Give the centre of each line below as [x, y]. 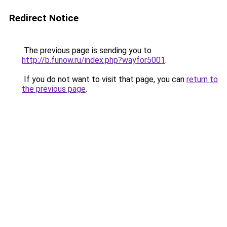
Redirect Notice [44, 18]
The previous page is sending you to [87, 50]
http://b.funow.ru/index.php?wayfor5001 [93, 60]
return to [202, 79]
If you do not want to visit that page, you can [104, 79]
